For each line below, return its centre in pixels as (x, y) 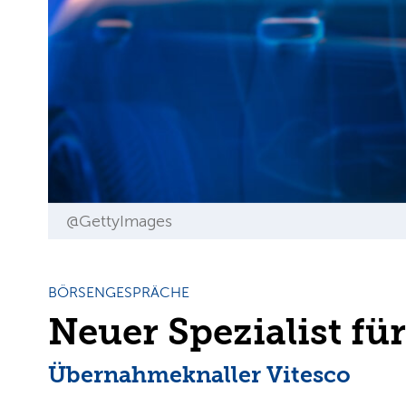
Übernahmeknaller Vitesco (199, 375)
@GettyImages (119, 222)
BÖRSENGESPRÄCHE (119, 293)
